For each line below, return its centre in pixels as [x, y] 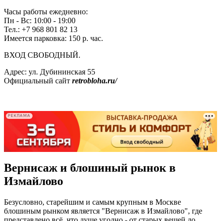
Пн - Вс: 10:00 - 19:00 [40, 20]
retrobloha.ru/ [94, 80]
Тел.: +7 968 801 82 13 [41, 29]
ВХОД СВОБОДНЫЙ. [42, 55]
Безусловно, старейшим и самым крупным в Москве [92, 202]
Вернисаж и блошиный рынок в [90, 168]
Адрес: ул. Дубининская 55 [50, 72]
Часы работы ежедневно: [46, 11]
